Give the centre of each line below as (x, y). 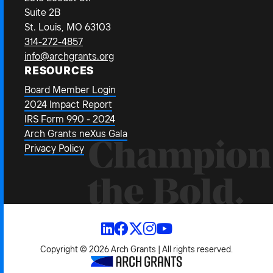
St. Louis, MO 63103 (68, 27)
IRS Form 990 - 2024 (70, 119)
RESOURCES (59, 70)
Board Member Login (70, 89)
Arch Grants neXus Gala (76, 133)
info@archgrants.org (69, 56)
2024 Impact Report (68, 104)
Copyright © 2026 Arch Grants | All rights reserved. (136, 249)
